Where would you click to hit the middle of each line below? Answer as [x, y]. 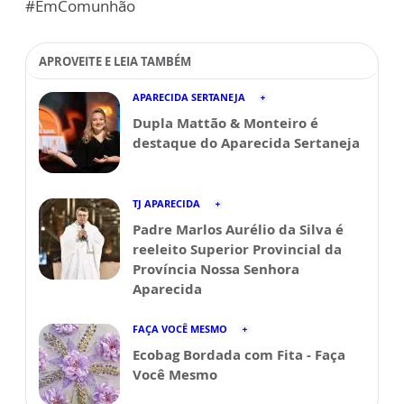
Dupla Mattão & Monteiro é [225, 123]
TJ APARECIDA [166, 204]
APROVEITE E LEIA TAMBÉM [115, 62]
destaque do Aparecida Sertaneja [246, 143]
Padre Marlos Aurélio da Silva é [238, 230]
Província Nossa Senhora [216, 269]
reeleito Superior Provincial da [237, 249]
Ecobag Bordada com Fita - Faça [239, 355]
